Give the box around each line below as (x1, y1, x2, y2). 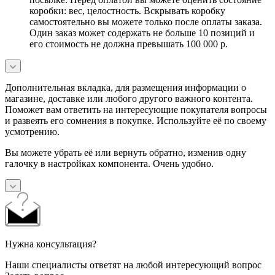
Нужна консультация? (5, 238, 96, 249)
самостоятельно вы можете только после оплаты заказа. (29, 16, 262, 27)
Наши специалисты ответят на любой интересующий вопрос (5, 259, 261, 270)
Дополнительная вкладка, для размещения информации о (5, 82, 246, 93)
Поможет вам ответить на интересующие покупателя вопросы (5, 104, 267, 115)
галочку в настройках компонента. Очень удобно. (5, 158, 214, 169)
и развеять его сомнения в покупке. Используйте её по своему (5, 115, 266, 126)
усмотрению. (5, 126, 60, 137)
